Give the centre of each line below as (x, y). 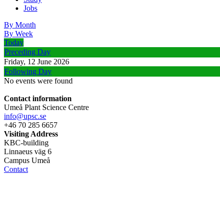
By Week (18, 34)
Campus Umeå (27, 160)
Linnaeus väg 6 (28, 151)
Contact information (38, 98)
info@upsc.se (25, 116)
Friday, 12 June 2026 (37, 62)
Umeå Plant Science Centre (46, 107)
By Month (20, 25)
